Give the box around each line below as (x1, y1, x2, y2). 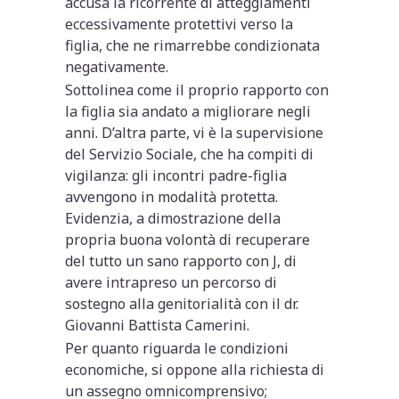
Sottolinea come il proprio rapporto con (65, 79, 330, 100)
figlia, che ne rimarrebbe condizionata (65, 35, 321, 55)
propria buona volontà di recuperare (65, 229, 311, 249)
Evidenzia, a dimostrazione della (65, 208, 281, 228)
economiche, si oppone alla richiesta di (65, 359, 325, 379)
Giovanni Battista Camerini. (65, 314, 250, 335)
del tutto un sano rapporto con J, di (65, 250, 297, 271)
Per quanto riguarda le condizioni (65, 338, 289, 358)
